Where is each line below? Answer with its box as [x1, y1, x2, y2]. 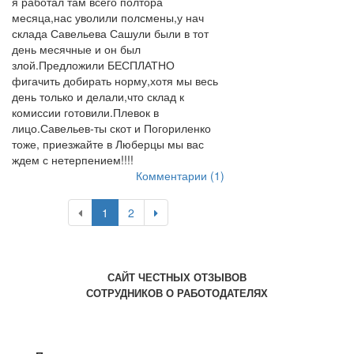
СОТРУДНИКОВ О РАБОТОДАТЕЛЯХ [86, 285, 268, 300]
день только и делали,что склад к [12, 88, 184, 104]
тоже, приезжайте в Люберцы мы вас [12, 136, 204, 152]
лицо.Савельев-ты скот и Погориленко [12, 120, 211, 136]
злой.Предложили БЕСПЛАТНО [12, 57, 175, 73]
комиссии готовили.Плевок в [12, 104, 159, 120]
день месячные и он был [12, 41, 141, 57]
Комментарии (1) [135, 168, 224, 183]
